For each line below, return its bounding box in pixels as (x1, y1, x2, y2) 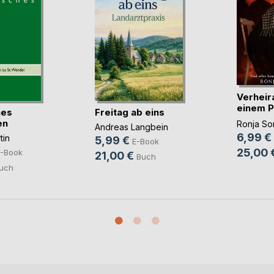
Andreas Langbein (94, 122, 168, 133)
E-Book (131, 136, 159, 147)
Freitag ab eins (94, 106, 165, 118)
